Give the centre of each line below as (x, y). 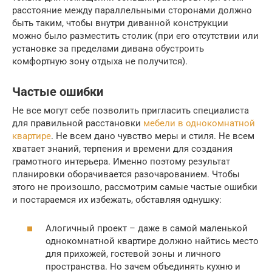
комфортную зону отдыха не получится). (100, 61)
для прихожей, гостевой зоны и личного (133, 253)
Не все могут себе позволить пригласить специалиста (131, 110)
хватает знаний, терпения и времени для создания (122, 149)
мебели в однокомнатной (199, 123)
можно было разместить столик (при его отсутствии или (135, 36)
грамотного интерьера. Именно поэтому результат (121, 161)
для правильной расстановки (78, 123)
